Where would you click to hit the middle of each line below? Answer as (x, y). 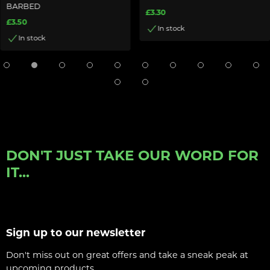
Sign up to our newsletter (76, 232)
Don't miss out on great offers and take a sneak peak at (127, 255)
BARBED (23, 6)
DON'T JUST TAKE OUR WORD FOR (132, 155)
